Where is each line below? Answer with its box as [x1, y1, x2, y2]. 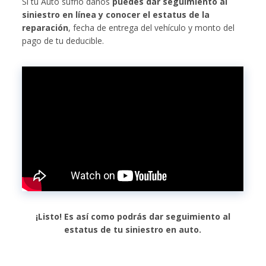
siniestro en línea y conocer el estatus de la [22, 9, 210, 21]
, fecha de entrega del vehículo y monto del [68, 22, 235, 34]
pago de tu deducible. [22, 35, 107, 47]
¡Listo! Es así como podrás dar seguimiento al [35, 211, 230, 223]
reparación [22, 22, 69, 34]
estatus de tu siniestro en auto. [64, 224, 202, 236]
